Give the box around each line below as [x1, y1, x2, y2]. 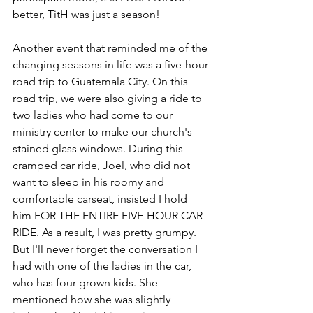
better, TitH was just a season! [13, 7, 163, 21]
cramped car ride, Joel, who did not [13, 158, 193, 172]
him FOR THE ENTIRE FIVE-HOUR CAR [13, 208, 205, 222]
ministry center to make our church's [13, 124, 195, 138]
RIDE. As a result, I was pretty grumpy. [13, 225, 199, 239]
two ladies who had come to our [13, 108, 175, 122]
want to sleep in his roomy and [13, 175, 167, 189]
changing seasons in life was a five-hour [13, 57, 211, 71]
